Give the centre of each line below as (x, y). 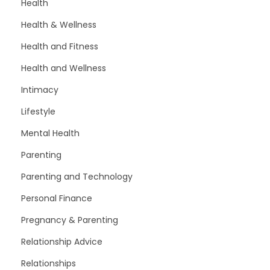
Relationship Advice (62, 241)
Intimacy (40, 89)
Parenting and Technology (77, 176)
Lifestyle (38, 111)
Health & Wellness (59, 24)
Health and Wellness (64, 68)
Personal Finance (57, 198)
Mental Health (50, 133)
